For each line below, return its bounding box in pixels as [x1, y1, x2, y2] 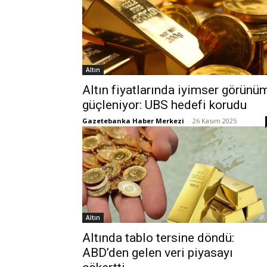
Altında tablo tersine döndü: [82, 231, 234, 246]
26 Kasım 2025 [193, 116, 237, 126]
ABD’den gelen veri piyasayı [82, 246, 233, 260]
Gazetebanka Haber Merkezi [82, 116, 184, 126]
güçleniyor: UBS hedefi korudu [82, 98, 247, 113]
